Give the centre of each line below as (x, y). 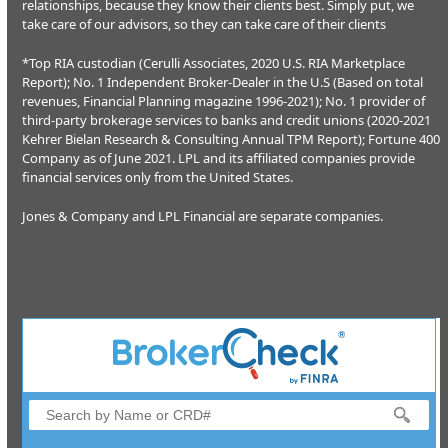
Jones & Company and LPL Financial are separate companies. (203, 216)
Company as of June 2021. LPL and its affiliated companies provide (219, 158)
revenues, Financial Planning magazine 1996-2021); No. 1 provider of (224, 101)
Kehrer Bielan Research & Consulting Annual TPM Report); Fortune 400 (231, 139)
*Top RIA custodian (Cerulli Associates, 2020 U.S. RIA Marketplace (214, 63)
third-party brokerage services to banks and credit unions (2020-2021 (227, 120)
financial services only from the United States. (158, 177)
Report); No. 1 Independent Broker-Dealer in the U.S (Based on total (223, 82)
